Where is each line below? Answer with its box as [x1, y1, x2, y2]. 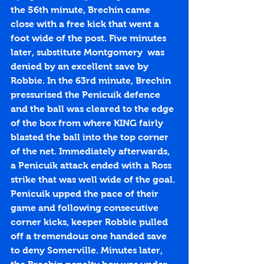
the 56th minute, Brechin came [11, 5, 153, 15]
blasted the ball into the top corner [11, 132, 171, 143]
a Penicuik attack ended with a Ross [11, 160, 174, 171]
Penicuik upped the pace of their [11, 189, 161, 199]
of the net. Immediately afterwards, [11, 146, 172, 157]
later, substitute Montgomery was [11, 47, 167, 58]
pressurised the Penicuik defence [11, 90, 163, 100]
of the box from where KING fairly [11, 118, 166, 128]
